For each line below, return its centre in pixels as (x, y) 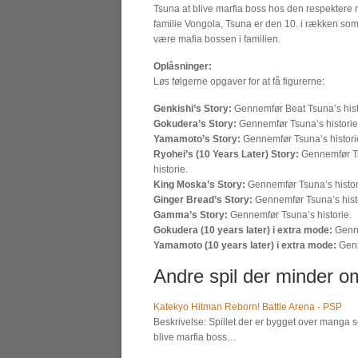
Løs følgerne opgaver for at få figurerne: (239, 82)
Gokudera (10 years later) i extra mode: (243, 230)
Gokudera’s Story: (195, 124)
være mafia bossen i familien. (217, 39)
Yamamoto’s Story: (197, 139)
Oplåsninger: (183, 66)
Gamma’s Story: (191, 215)
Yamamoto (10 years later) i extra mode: (245, 245)
